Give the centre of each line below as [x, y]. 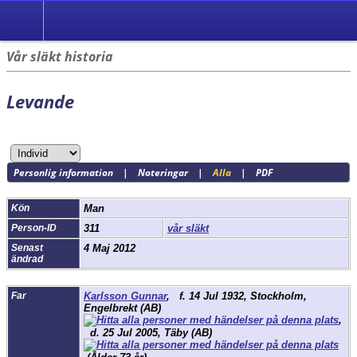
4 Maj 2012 [111, 249]
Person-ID [34, 228]
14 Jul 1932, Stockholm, [246, 296]
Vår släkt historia [60, 57]
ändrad [27, 259]
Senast [27, 248]
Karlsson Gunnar [125, 296]
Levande [40, 101]
